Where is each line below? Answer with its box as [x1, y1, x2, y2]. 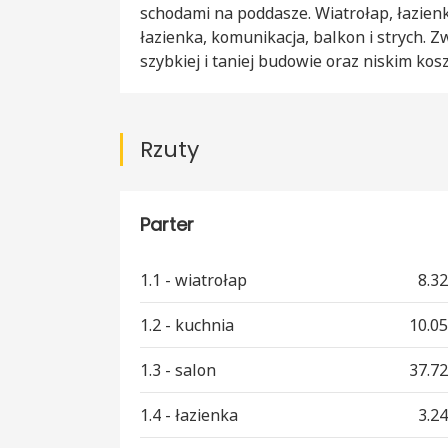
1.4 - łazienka [140, 404, 238, 427]
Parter [140, 212, 194, 238]
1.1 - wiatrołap [140, 269, 247, 292]
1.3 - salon [140, 359, 216, 382]
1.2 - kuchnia [140, 314, 234, 337]
